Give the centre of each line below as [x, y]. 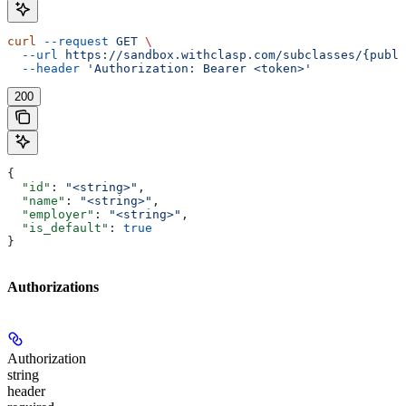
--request [72, 41]
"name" [36, 200]
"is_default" [58, 227]
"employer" [51, 214]
